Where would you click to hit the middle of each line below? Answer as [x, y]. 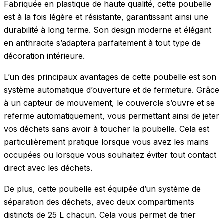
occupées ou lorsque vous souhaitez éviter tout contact [110, 155]
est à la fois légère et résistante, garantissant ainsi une [106, 17]
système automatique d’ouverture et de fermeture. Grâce [112, 90]
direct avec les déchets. [48, 168]
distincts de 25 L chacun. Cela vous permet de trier [100, 215]
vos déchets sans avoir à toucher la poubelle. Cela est [107, 129]
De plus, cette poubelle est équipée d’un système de [102, 189]
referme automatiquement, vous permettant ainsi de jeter [112, 116]
